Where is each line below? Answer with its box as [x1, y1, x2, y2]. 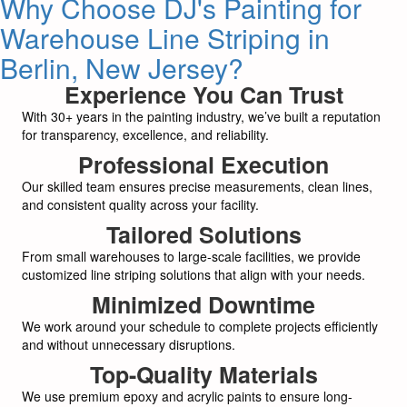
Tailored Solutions [105, 217, 302, 251]
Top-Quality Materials [89, 357, 318, 391]
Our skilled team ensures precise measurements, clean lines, [22, 176, 372, 195]
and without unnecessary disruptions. [22, 334, 235, 353]
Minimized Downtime [92, 287, 315, 321]
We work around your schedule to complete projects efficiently [22, 316, 378, 335]
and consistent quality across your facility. [22, 194, 259, 213]
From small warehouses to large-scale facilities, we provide [22, 246, 361, 265]
